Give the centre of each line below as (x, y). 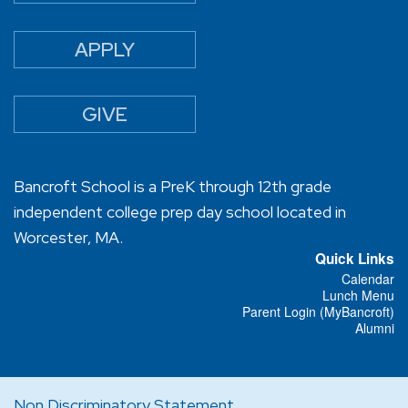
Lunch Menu (358, 295)
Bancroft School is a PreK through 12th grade (173, 186)
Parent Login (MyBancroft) (318, 311)
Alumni (375, 328)
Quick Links (355, 259)
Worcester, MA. (68, 237)
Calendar (368, 279)
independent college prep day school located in (180, 212)
